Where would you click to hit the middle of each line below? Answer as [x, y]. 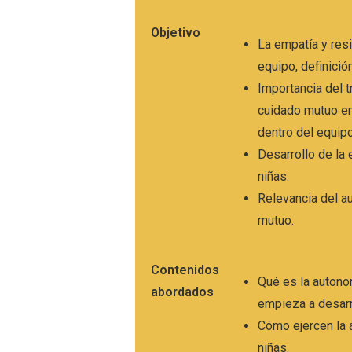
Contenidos [185, 269]
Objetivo [176, 32]
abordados [182, 291]
